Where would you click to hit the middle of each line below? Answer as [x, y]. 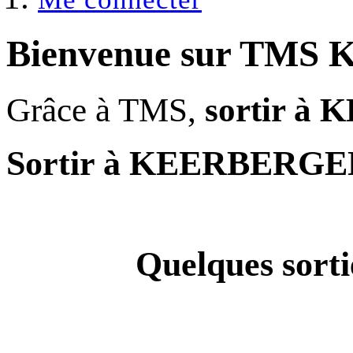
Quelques [209, 264]
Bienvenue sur [123, 53]
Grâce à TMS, [106, 110]
